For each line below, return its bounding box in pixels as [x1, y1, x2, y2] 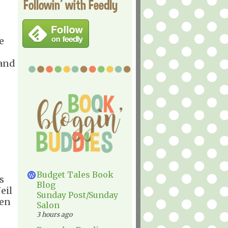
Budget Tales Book [37, 169, 113, 180]
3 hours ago [37, 211, 72, 218]
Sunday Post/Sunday [37, 190, 118, 200]
